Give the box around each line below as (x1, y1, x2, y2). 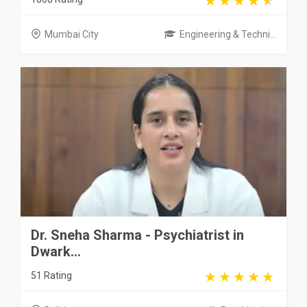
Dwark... (31, 243, 81, 260)
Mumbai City (45, 28, 99, 40)
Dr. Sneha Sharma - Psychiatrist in (31, 226, 244, 243)
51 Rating (31, 269, 72, 281)
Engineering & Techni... (180, 28, 276, 40)
